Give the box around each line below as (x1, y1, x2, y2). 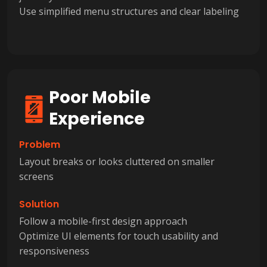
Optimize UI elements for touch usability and (19, 229, 218, 243)
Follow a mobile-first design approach (19, 214, 187, 228)
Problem (19, 137, 60, 151)
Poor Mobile (49, 85, 151, 109)
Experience (49, 107, 145, 131)
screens (19, 169, 54, 183)
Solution (19, 197, 59, 211)
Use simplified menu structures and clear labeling (19, 4, 239, 18)
